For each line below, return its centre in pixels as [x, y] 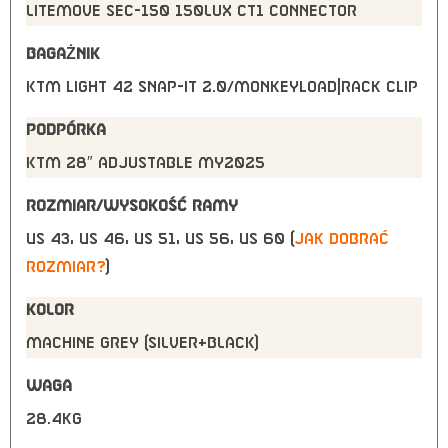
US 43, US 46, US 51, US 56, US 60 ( [160, 239]
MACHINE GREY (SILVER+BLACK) [142, 343]
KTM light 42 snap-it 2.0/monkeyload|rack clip [222, 87]
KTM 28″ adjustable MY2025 [145, 163]
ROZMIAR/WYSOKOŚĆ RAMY [132, 206]
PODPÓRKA [66, 130]
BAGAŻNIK [63, 54]
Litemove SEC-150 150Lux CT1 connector [191, 11]
